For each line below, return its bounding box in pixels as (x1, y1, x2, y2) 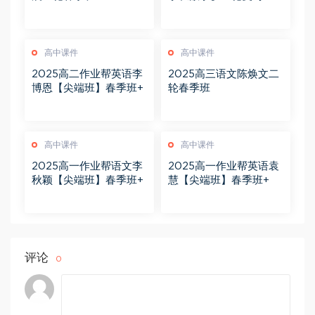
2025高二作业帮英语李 (32, 69, 143, 80)
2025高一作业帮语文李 (32, 161, 143, 172)
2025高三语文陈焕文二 (168, 69, 279, 80)
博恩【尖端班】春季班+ (32, 83, 143, 94)
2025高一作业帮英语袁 (168, 161, 279, 172)
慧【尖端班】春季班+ (168, 175, 269, 186)
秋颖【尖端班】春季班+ (32, 175, 143, 186)
